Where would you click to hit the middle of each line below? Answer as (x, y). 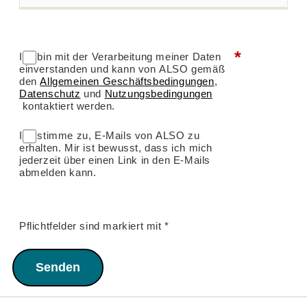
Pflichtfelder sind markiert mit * (94, 225)
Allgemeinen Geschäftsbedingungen (127, 81)
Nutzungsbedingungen (158, 93)
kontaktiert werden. (67, 106)
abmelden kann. (58, 172)
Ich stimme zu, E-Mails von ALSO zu (110, 135)
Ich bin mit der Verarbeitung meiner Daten (120, 56)
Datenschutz (50, 93)
